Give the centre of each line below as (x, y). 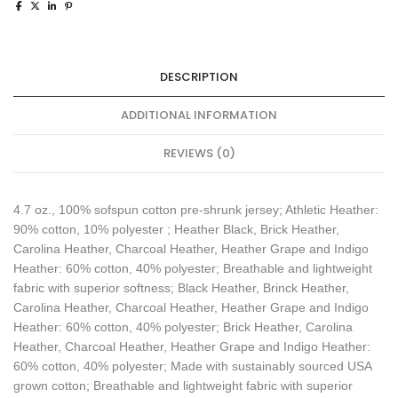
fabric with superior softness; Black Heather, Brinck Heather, (181, 287)
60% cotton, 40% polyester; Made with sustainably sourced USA (192, 366)
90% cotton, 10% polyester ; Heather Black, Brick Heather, (176, 229)
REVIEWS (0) (199, 153)
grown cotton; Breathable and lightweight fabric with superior (183, 385)
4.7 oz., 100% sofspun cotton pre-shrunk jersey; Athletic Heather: (196, 209)
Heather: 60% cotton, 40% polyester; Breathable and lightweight (193, 268)
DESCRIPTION (199, 76)
